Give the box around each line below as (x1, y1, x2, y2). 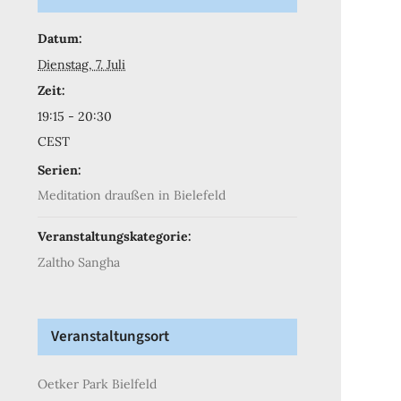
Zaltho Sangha (38, 253, 121, 270)
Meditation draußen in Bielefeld (38, 186, 226, 203)
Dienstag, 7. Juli (38, 55, 126, 73)
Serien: (38, 161, 82, 178)
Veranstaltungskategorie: (38, 227, 192, 244)
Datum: (38, 30, 83, 47)
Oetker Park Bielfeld (38, 375, 158, 392)
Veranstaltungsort (51, 325, 170, 347)
